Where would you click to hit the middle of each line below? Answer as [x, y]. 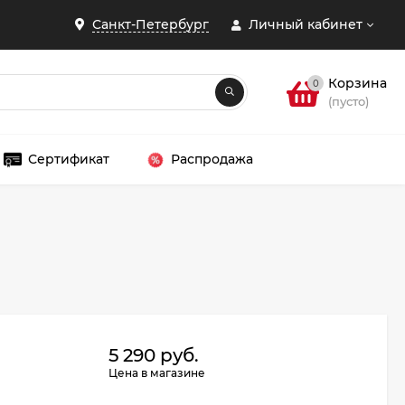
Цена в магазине [157, 373]
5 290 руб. [154, 355]
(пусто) [348, 101]
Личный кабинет [306, 24]
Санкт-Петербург [151, 24]
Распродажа [212, 159]
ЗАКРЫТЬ [251, 284]
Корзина [358, 83]
